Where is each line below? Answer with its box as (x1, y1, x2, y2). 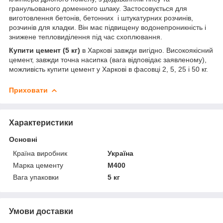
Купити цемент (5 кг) (9, 46, 82, 54)
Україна (108, 149, 134, 157)
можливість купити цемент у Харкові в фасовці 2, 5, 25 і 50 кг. (9, 65, 208, 73)
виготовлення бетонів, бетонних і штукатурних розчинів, (9, 13, 193, 22)
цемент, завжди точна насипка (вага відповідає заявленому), (9, 55, 207, 64)
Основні (9, 135, 37, 143)
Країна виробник (13, 149, 67, 157)
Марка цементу (13, 161, 63, 169)
